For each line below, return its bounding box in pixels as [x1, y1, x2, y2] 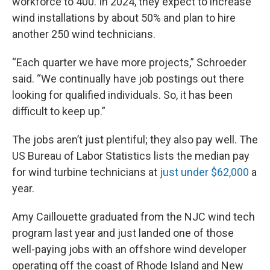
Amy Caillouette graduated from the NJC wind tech [12, 210, 255, 224]
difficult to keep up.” [12, 105, 105, 118]
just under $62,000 [160, 166, 249, 179]
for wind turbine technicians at [12, 166, 160, 179]
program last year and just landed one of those [12, 227, 234, 240]
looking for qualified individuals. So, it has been [12, 89, 233, 102]
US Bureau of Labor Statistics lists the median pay [12, 149, 250, 163]
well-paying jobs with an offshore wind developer [12, 243, 246, 256]
